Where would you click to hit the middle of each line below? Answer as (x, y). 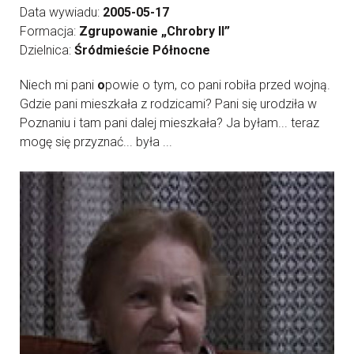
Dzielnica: (47, 50)
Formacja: (49, 31)
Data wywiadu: (61, 12)
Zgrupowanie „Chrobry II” (154, 31)
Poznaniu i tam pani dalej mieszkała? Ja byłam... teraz (169, 123)
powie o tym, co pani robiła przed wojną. (218, 85)
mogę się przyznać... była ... (96, 142)
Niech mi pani (58, 85)
